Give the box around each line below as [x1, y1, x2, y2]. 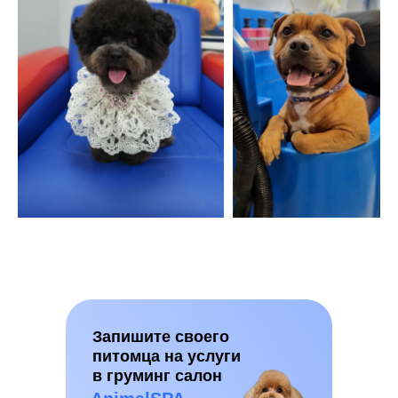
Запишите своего [92, 328, 229, 346]
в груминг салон [92, 367, 222, 386]
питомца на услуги [92, 347, 241, 366]
